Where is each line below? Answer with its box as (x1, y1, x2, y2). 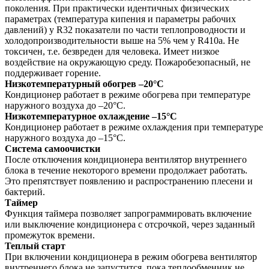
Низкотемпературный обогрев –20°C (5, 79, 164, 89)
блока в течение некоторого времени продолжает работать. (5, 165, 247, 176)
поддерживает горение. (5, 68, 101, 79)
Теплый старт (5, 241, 65, 252)
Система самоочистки (5, 144, 100, 154)
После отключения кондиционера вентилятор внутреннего (5, 154, 247, 165)
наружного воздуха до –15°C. (5, 133, 125, 144)
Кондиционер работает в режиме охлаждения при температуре (5, 122, 263, 133)
